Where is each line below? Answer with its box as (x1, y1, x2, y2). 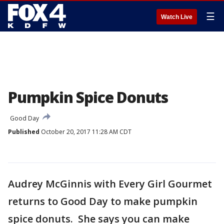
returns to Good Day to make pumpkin (8, 194, 197, 208)
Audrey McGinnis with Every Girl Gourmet (8, 177, 212, 190)
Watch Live (161, 13, 192, 20)
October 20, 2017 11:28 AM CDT (39, 127, 131, 136)
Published (8, 127, 39, 136)
